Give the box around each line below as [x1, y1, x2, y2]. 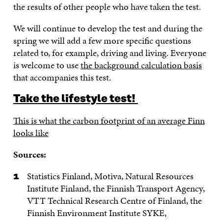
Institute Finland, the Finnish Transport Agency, [27, 181, 205, 195]
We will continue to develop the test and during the [13, 21, 202, 35]
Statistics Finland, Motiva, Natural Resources [27, 169, 194, 183]
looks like [13, 126, 49, 139]
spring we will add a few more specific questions [13, 33, 191, 47]
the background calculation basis [80, 58, 202, 72]
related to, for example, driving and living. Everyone [13, 46, 206, 59]
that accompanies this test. [13, 70, 111, 84]
